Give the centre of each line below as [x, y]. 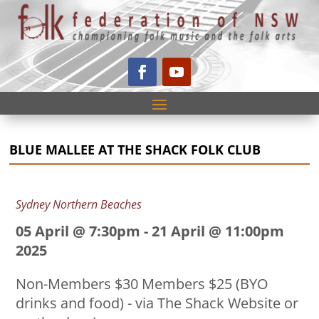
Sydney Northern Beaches [79, 204]
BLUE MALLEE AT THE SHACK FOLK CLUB [135, 149]
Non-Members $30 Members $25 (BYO [142, 283]
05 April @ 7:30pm [78, 231]
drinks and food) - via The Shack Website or [157, 303]
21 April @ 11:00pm [218, 231]
